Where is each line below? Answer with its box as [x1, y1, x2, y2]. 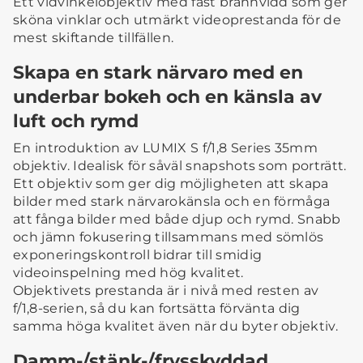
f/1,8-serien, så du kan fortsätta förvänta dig [13, 301, 301, 317]
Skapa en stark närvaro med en [13, 62, 303, 83]
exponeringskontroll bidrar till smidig [13, 247, 263, 263]
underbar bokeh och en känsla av [13, 86, 322, 108]
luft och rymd [13, 110, 139, 132]
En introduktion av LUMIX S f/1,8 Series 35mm [13, 140, 318, 156]
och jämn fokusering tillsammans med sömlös [13, 229, 324, 246]
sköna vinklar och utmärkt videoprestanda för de [13, 12, 342, 28]
